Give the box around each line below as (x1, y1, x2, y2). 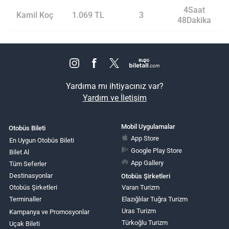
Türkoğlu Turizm (121, 219, 168, 226)
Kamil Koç (16, 10, 53, 20)
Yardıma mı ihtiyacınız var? (65, 81, 164, 91)
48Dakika (177, 15, 211, 26)
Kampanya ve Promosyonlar (9, 208, 89, 216)
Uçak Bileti (9, 220, 40, 227)
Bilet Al (9, 148, 29, 156)
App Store (131, 134, 159, 142)
